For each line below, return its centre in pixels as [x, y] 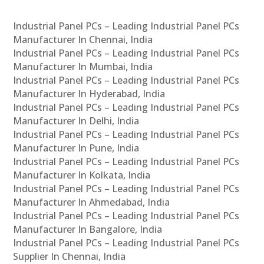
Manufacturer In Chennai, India [83, 39]
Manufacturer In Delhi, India [76, 121]
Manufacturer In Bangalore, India [88, 229]
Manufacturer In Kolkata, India [82, 175]
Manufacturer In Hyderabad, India [89, 93]
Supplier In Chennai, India [70, 256]
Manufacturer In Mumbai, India [83, 66]
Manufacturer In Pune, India [76, 148]
